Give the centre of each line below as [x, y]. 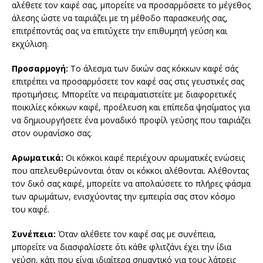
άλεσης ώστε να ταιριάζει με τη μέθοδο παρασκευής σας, [120, 18]
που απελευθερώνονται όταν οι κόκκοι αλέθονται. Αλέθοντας [130, 171]
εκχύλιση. [30, 44]
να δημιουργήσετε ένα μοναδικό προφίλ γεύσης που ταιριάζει [131, 120]
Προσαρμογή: [40, 69]
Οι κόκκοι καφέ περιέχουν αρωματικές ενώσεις [155, 158]
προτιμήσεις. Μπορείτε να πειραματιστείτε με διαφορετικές [124, 95]
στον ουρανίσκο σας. [52, 133]
